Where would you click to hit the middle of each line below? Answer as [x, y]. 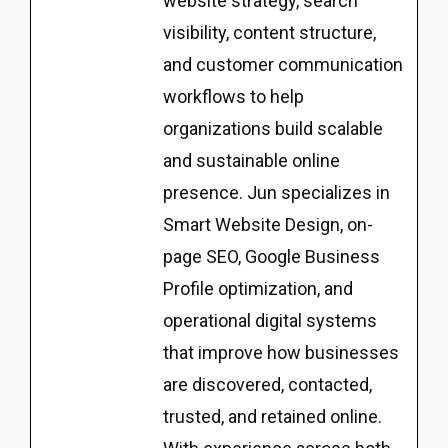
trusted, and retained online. [272, 417]
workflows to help [233, 97]
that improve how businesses [281, 353]
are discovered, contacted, [267, 385]
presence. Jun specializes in [276, 193]
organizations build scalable [273, 129]
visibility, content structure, [269, 33]
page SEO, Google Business [271, 257]
